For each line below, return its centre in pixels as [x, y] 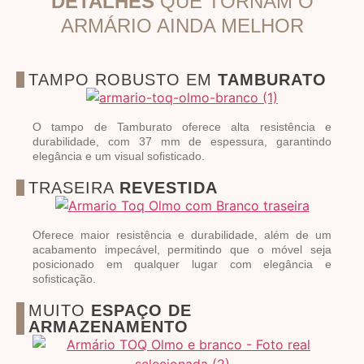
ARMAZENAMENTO [108, 326]
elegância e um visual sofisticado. [119, 156]
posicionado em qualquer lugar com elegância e [182, 264]
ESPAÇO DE [141, 310]
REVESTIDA [169, 187]
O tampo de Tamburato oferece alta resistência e [182, 126]
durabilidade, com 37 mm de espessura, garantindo [182, 141]
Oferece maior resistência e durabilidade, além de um [182, 234]
